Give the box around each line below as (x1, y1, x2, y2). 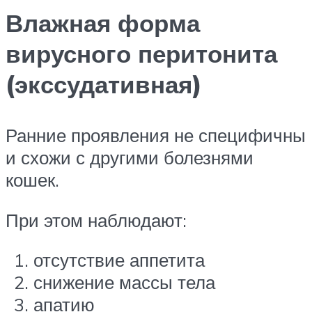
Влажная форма (6, 8, 200, 39)
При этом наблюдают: (6, 208, 187, 231)
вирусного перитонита (6, 38, 277, 70)
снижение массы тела (33, 271, 215, 294)
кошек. (6, 169, 59, 192)
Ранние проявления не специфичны (6, 124, 306, 147)
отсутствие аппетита (33, 249, 205, 272)
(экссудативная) (6, 69, 202, 100)
